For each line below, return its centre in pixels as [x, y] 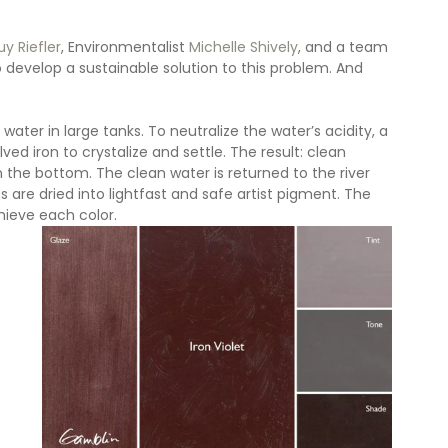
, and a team [345, 46]
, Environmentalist [125, 46]
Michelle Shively [243, 46]
